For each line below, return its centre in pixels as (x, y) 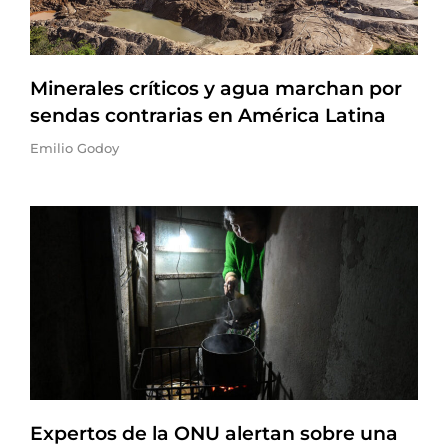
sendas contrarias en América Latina (208, 115)
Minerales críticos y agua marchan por (216, 88)
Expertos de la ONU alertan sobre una (214, 433)
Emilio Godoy (74, 148)
